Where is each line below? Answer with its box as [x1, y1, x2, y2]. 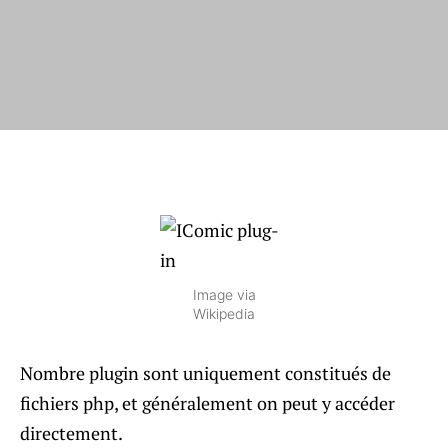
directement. [20, 421, 123, 445]
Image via [192, 286, 256, 303]
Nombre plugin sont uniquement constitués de [20, 361, 391, 385]
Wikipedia [193, 305, 255, 322]
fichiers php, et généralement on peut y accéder [20, 391, 395, 415]
